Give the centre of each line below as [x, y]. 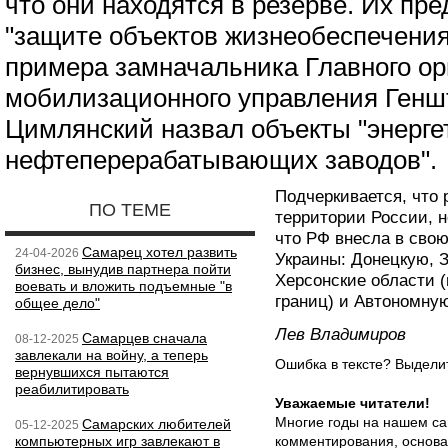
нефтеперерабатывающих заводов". [221, 160]
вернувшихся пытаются [92, 372]
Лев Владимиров [340, 334]
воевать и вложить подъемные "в [123, 286]
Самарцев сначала [144, 338]
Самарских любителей [156, 424]
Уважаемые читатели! [352, 403]
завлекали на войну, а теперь [111, 355]
